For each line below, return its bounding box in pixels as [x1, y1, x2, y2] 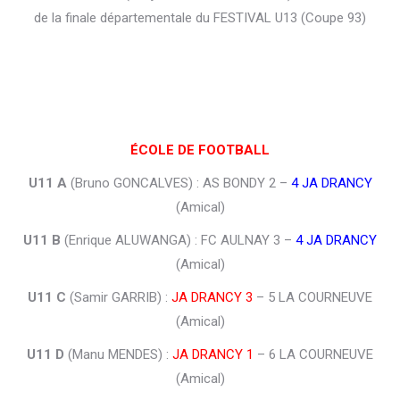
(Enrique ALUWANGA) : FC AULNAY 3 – [61, 232, 296, 249]
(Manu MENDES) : [64, 346, 172, 363]
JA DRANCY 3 [171, 289, 253, 306]
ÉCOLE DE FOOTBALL [130, 142, 270, 159]
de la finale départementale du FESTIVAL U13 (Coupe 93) [34, 10, 366, 27]
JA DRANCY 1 [172, 346, 254, 363]
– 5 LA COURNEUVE [253, 289, 372, 306]
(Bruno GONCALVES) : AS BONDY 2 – [66, 175, 291, 192]
